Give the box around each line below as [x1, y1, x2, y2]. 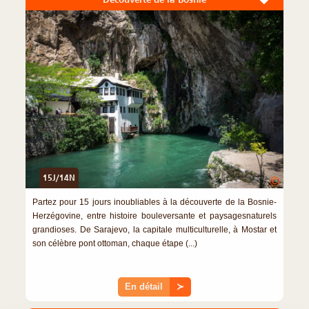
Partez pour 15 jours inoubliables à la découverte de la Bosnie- [32, 197, 277, 208]
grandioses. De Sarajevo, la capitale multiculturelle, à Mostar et [32, 225, 277, 235]
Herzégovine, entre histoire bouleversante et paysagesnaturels [32, 211, 277, 221]
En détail [125, 281, 163, 292]
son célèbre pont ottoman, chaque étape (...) [32, 239, 197, 249]
